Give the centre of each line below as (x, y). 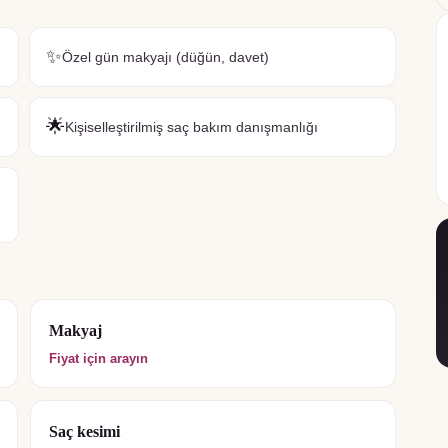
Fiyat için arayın (98, 358)
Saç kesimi (84, 431)
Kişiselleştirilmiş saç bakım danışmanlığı (191, 126)
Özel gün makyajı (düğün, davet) (165, 56)
